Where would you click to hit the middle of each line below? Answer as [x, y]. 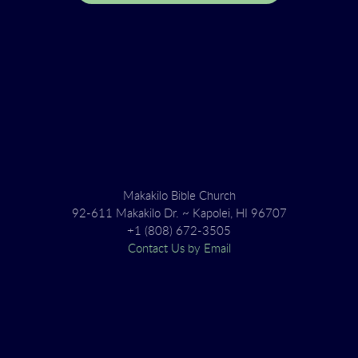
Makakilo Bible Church [179, 196]
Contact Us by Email [179, 249]
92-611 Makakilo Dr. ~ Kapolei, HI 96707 [179, 214]
